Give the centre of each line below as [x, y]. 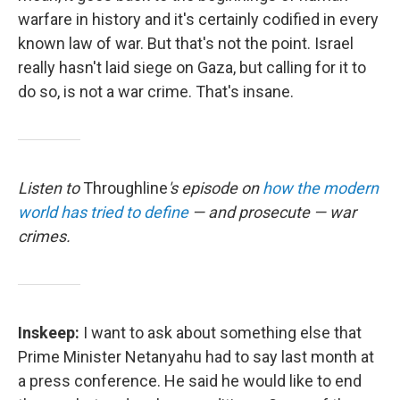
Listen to [50, 188]
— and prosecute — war [272, 212]
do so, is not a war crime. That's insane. [156, 92]
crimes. [44, 236]
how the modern [321, 188]
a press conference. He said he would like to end [190, 381]
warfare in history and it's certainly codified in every [198, 19]
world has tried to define [103, 212]
